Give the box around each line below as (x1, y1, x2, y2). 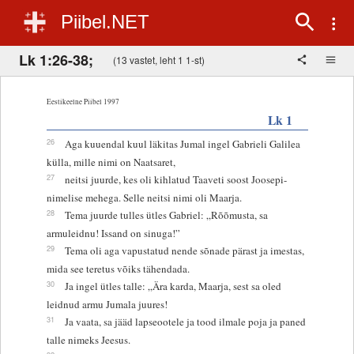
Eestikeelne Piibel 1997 (46, 96, 119, 107)
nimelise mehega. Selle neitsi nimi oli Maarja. (46, 190, 242, 205)
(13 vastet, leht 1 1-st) (112, 52, 205, 66)
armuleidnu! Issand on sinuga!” (46, 225, 180, 240)
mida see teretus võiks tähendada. (46, 261, 190, 276)
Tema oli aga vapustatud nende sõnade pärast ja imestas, (64, 243, 304, 258)
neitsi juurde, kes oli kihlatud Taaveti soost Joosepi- (64, 171, 287, 186)
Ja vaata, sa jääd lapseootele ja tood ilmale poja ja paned (64, 314, 306, 329)
